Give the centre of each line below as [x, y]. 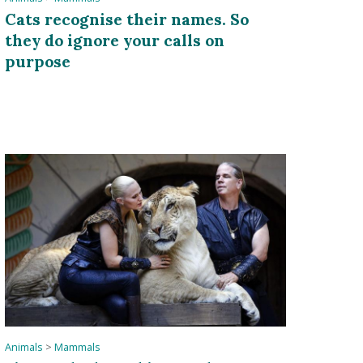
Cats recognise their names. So [126, 19]
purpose [37, 62]
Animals [23, 347]
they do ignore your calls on [114, 41]
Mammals [77, 347]
